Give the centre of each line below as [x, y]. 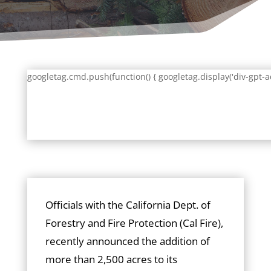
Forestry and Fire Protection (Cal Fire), [134, 223]
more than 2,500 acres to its [111, 259]
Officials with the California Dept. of [128, 205]
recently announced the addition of [127, 241]
